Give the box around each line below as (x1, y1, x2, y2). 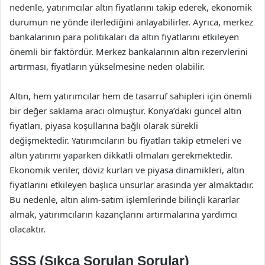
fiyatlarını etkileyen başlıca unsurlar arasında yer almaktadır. (9, 179, 254, 190)
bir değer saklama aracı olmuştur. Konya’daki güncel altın (9, 105, 241, 117)
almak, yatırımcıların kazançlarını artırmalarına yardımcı (9, 208, 237, 220)
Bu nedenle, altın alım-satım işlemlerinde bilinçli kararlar (9, 193, 240, 205)
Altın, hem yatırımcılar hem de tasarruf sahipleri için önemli (9, 90, 252, 102)
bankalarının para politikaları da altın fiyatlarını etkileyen (9, 31, 239, 43)
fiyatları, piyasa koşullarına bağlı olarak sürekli (9, 119, 198, 131)
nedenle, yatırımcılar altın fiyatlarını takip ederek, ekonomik (9, 1, 252, 13)
